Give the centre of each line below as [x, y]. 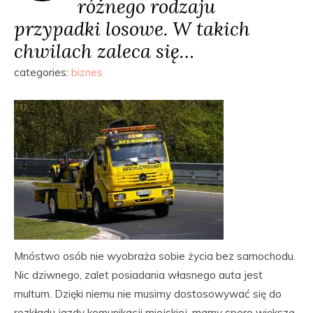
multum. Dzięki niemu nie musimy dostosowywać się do [148, 294]
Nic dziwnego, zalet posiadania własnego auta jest [138, 275]
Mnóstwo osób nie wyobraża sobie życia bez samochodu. [155, 256]
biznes [87, 72]
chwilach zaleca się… [104, 51]
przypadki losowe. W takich [132, 28]
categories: [43, 72]
